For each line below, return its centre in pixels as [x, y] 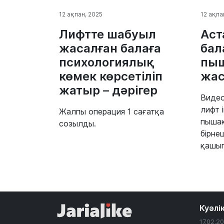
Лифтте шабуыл [107, 34]
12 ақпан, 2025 [81, 14]
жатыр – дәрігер [108, 90]
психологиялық [107, 62]
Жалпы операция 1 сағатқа [111, 111]
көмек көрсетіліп [111, 76]
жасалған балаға [110, 48]
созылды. [77, 123]
